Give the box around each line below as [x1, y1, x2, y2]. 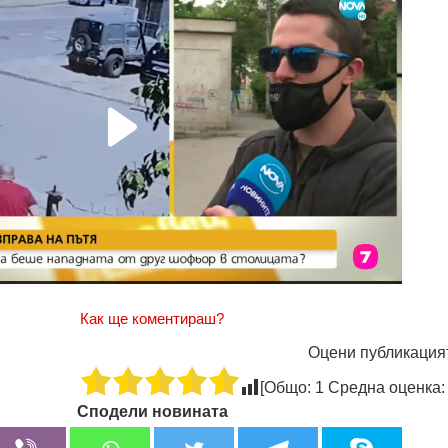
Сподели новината [76, 403, 228, 420]
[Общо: [260, 379, 315, 396]
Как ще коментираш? [80, 310, 224, 327]
